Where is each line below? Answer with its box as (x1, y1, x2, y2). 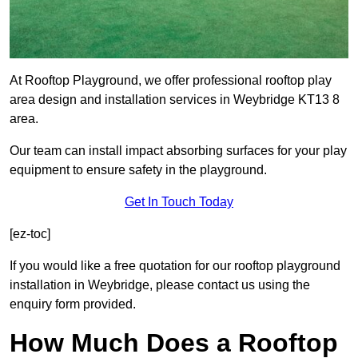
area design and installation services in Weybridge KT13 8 (10, 93, 340, 107)
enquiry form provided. (10, 297, 136, 312)
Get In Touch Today (125, 195, 233, 209)
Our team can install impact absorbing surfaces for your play (10, 144, 347, 158)
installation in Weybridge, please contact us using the (10, 278, 310, 292)
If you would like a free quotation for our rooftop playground (10, 259, 340, 273)
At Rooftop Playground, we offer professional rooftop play (10, 74, 332, 88)
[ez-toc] (10, 227, 50, 241)
